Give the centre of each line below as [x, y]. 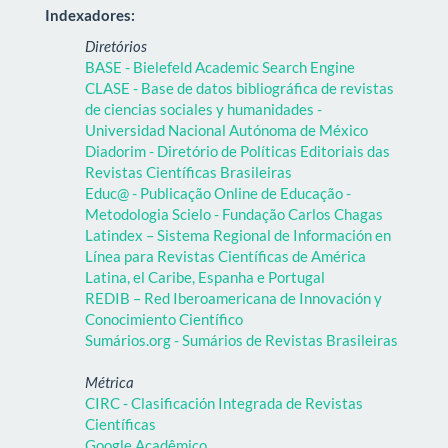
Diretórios [116, 46]
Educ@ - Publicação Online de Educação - [218, 193]
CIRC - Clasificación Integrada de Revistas [224, 403]
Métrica [109, 382]
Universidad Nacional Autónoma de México [226, 130]
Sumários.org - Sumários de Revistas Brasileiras [241, 340]
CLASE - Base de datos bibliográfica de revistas [239, 88]
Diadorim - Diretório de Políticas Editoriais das [237, 151]
